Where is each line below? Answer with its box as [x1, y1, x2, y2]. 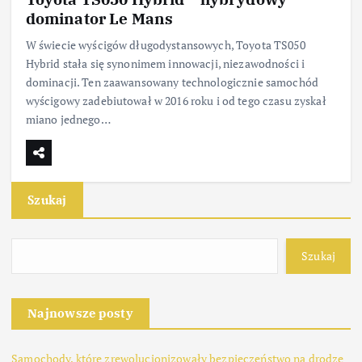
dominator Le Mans [25, 8, 174, 29]
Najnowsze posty [27, 305, 133, 321]
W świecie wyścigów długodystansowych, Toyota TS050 [25, 37, 305, 53]
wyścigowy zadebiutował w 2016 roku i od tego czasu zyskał [25, 93, 326, 109]
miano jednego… [25, 112, 111, 128]
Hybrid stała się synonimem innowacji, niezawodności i [25, 56, 305, 72]
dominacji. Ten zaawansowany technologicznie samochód [25, 74, 318, 90]
